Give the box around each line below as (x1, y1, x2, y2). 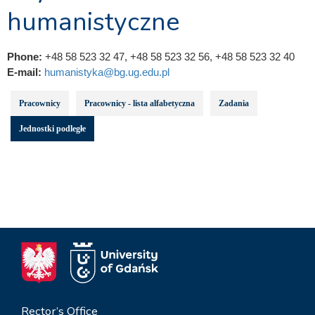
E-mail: (7, 66, 44, 78)
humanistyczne (7, 5, 179, 39)
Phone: (7, 51, 45, 63)
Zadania (219, 98, 249, 108)
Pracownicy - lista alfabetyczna (84, 98, 195, 108)
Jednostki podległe (19, 124, 86, 134)
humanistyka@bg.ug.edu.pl (44, 66, 169, 78)
